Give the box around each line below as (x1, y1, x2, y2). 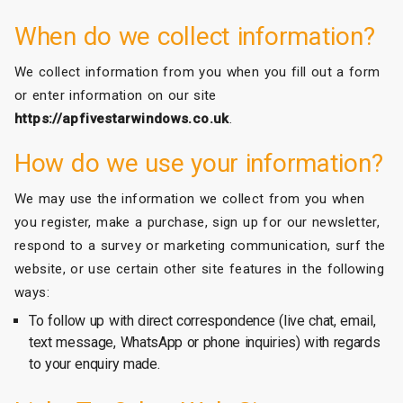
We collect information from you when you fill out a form (14, 63, 381, 80)
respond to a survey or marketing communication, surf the (14, 237, 386, 254)
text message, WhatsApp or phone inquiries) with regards (29, 333, 381, 351)
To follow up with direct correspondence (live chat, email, (29, 311, 376, 329)
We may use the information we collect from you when (14, 190, 365, 207)
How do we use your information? (14, 148, 383, 178)
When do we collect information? (14, 21, 375, 51)
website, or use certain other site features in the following (14, 260, 384, 277)
